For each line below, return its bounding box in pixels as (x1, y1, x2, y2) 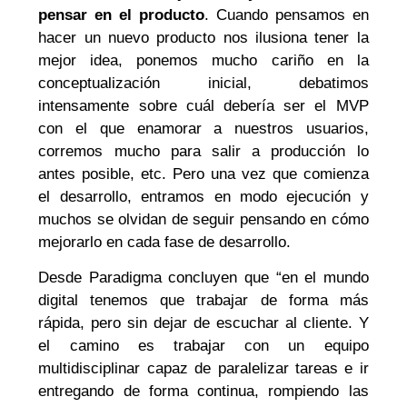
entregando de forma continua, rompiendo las (38, 382, 369, 401)
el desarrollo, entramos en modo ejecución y (38, 187, 369, 205)
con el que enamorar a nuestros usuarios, (38, 119, 369, 137)
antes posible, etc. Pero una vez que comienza (38, 164, 369, 183)
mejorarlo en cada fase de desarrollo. (38, 233, 292, 251)
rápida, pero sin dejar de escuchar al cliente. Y (38, 314, 369, 333)
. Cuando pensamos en (204, 5, 369, 24)
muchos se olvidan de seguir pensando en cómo (38, 210, 369, 228)
